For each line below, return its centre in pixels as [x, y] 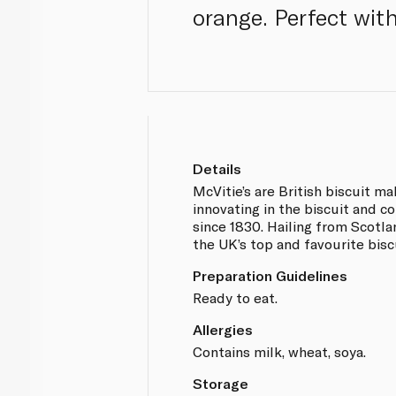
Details [217, 168]
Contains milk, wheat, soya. [280, 351]
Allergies [223, 329]
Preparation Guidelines [270, 275]
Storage [221, 383]
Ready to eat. [236, 297]
